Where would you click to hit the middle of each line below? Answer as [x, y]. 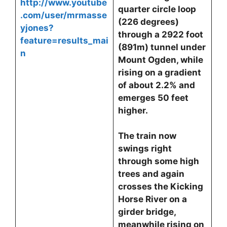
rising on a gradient [159, 72]
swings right [145, 148]
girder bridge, [147, 212]
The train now [147, 136]
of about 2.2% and [156, 85]
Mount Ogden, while [160, 60]
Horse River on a [152, 199]
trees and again [151, 174]
